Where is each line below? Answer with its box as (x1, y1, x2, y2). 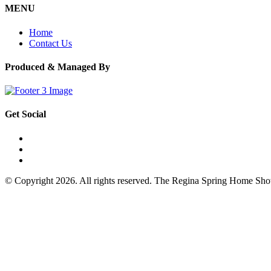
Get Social (5, 109, 46, 120)
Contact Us (29, 38, 72, 48)
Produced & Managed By (5, 61, 110, 72)
